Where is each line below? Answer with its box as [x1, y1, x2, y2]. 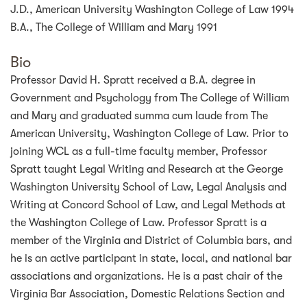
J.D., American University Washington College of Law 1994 [10, 3, 294, 16]
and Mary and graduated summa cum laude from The [10, 110, 268, 122]
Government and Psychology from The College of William [10, 92, 289, 104]
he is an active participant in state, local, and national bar [10, 252, 292, 265]
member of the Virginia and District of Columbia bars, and [10, 234, 292, 247]
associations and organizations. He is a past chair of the [10, 270, 282, 282]
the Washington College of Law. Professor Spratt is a [10, 217, 267, 229]
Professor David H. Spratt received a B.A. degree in [10, 74, 256, 86]
